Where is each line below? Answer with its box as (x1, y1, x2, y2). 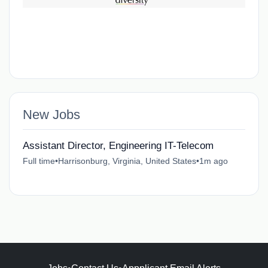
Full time (22, 156, 55, 166)
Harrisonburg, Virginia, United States (57, 156, 196, 166)
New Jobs (22, 107, 80, 123)
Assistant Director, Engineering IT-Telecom (22, 140, 214, 152)
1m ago (199, 156, 228, 166)
